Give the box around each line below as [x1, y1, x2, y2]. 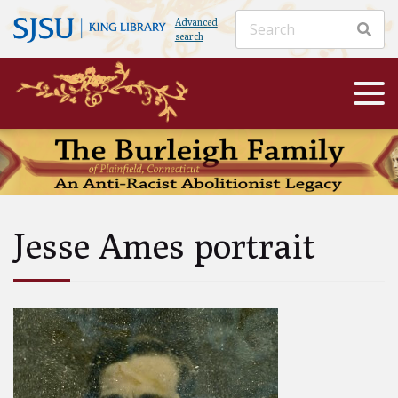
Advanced [174, 15, 218, 28]
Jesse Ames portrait [13, 224, 315, 267]
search [174, 29, 203, 42]
